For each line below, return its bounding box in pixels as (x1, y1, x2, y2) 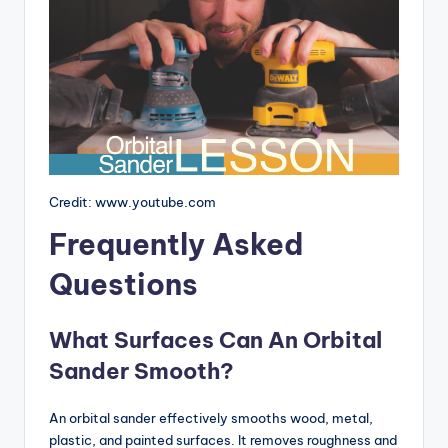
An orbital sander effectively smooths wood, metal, (49, 409, 373, 426)
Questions (49, 265, 198, 303)
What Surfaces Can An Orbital (49, 325, 382, 354)
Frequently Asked (49, 225, 303, 263)
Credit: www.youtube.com (49, 193, 216, 210)
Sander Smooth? (49, 356, 234, 385)
